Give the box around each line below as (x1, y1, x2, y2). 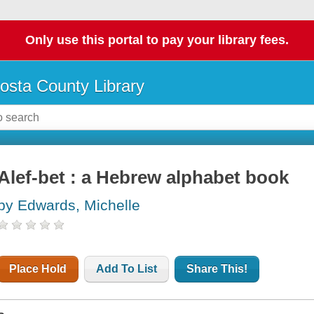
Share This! (186, 263, 248, 275)
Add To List (96, 263, 158, 275)
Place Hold (9, 263, 67, 275)
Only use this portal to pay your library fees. (25, 33, 289, 48)
